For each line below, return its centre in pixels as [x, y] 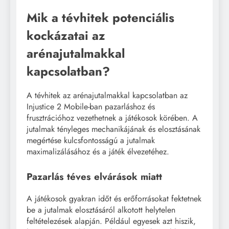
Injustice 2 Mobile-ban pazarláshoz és [91, 107]
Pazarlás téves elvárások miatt [94, 177]
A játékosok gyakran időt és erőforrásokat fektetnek [114, 199]
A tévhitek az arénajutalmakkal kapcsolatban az [107, 96]
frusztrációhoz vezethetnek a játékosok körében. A [112, 118]
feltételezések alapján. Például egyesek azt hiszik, [111, 221]
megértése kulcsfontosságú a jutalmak [91, 141]
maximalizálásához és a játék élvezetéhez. [98, 152]
